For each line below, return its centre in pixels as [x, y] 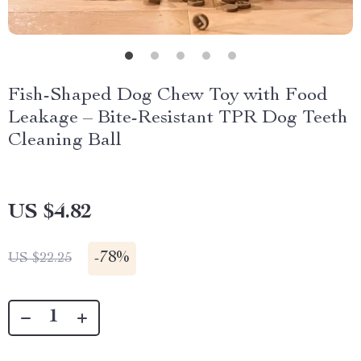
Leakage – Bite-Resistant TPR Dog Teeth [178, 118]
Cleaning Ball [65, 141]
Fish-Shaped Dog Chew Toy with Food [168, 96]
